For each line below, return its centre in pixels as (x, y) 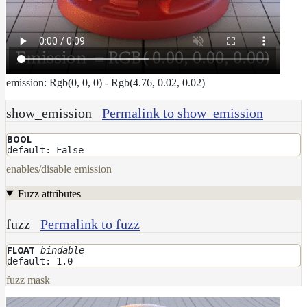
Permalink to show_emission (183, 113)
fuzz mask (28, 280)
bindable (62, 250)
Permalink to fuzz (90, 224)
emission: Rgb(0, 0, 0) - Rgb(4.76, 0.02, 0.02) (106, 82)
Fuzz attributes (49, 193)
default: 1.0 (40, 261)
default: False (45, 150)
